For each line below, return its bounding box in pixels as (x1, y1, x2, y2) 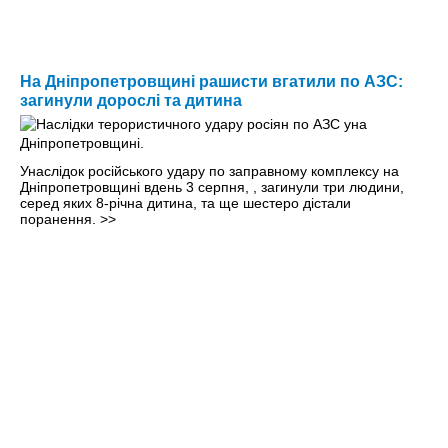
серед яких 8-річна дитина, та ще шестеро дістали (20, 195, 351, 212)
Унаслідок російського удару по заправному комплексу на (20, 163, 399, 180)
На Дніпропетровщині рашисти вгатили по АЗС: (20, 73, 403, 91)
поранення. (20, 211, 100, 228)
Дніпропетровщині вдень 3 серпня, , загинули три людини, (20, 179, 404, 196)
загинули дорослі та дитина (20, 92, 242, 110)
